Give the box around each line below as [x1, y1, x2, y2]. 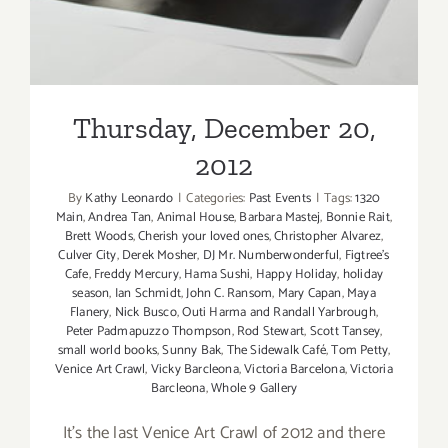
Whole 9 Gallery [211, 378, 298, 400]
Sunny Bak [162, 340, 222, 362]
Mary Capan [277, 283, 342, 305]
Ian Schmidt [114, 283, 181, 305]
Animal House [156, 207, 234, 229]
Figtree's [344, 245, 390, 267]
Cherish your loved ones [138, 226, 269, 248]
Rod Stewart [237, 321, 305, 343]
